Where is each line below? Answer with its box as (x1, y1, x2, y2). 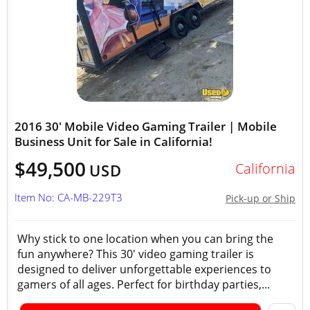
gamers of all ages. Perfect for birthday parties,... (17, 277, 270, 292)
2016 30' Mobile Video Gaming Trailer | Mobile (15, 118, 277, 134)
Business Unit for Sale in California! (15, 134, 212, 149)
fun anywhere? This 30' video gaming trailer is (17, 246, 254, 262)
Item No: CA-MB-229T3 (15, 190, 122, 204)
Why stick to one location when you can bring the (17, 231, 273, 246)
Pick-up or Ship (226, 192, 295, 205)
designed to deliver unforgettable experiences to (17, 262, 271, 277)
